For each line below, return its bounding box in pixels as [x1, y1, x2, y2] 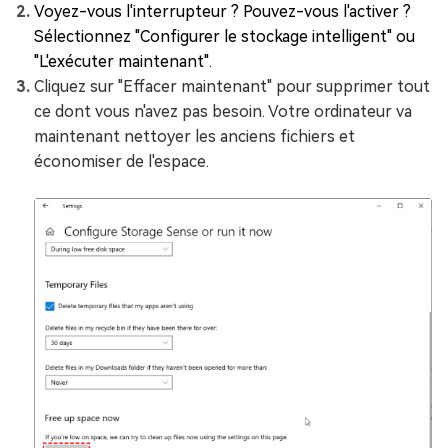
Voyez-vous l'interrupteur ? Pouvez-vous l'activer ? [34, 2, 411, 21]
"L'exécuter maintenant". [34, 52, 212, 71]
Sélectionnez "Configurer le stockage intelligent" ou [34, 27, 415, 46]
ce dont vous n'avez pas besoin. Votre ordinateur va [34, 102, 412, 121]
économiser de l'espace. [34, 152, 209, 171]
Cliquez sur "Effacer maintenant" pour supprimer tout [34, 77, 430, 96]
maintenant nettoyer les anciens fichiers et [34, 127, 355, 146]
